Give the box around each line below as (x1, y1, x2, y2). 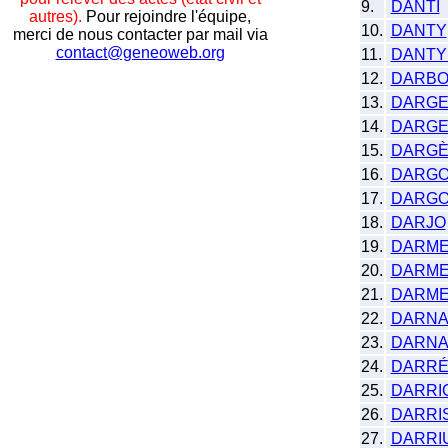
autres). (29, 8, 82, 25)
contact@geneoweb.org (55, 44, 225, 61)
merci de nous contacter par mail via (12, 26, 268, 43)
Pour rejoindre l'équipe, (82, 8, 251, 25)
